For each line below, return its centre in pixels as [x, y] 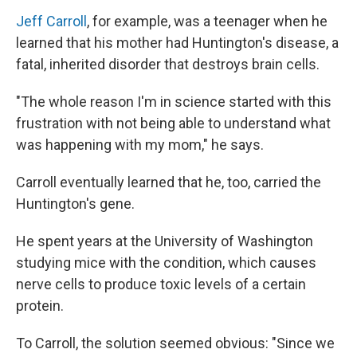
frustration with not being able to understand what [173, 123]
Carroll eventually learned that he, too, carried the [169, 182]
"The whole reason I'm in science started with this [174, 102]
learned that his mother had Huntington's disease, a [177, 43]
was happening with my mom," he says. [140, 145]
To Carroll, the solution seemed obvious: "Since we [175, 343]
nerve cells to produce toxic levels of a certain [161, 284]
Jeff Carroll [51, 21]
